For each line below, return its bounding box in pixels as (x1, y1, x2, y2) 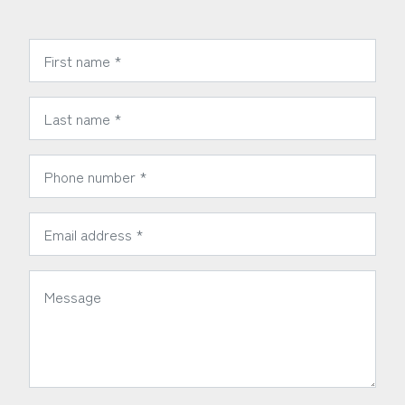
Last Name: (28, 95, 99, 118)
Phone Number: (28, 153, 125, 175)
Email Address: (28, 211, 121, 233)
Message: (28, 268, 89, 291)
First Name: (28, 37, 99, 60)
